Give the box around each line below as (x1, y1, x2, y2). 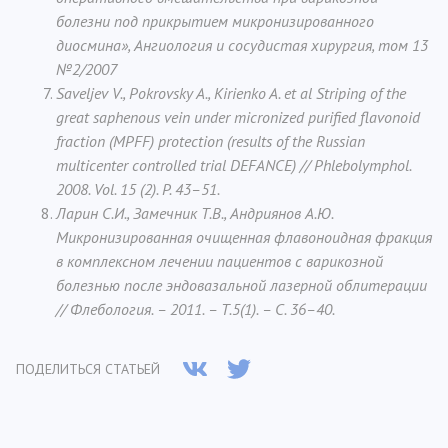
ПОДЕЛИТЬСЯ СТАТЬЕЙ (16, 360, 160, 378)
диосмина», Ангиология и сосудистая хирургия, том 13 (56, 35, 428, 55)
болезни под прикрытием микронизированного (56, 11, 374, 31)
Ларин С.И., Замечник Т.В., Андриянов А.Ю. (56, 203, 333, 223)
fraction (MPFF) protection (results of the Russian (56, 131, 365, 151)
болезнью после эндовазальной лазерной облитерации (56, 275, 427, 295)
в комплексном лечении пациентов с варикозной (56, 251, 383, 271)
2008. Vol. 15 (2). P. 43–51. (56, 179, 220, 199)
